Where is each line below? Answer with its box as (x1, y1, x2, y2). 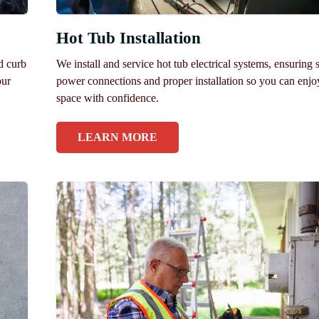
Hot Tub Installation (56, 29, 201, 48)
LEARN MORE (77, 131, 157, 144)
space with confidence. (56, 92, 159, 105)
